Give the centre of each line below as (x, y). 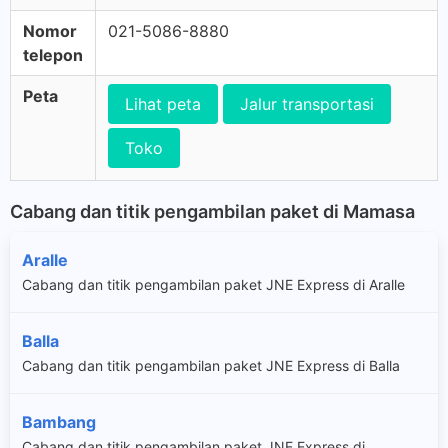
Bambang (59, 421)
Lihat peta (163, 104)
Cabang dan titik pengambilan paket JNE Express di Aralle (213, 284)
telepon (53, 55)
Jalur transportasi (307, 104)
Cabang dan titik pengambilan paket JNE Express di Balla (211, 365)
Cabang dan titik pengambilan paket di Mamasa (212, 211)
